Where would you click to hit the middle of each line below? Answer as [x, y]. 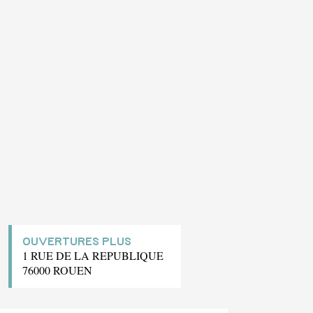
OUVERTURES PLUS [77, 241]
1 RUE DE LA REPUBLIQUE [93, 255]
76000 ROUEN [57, 270]
